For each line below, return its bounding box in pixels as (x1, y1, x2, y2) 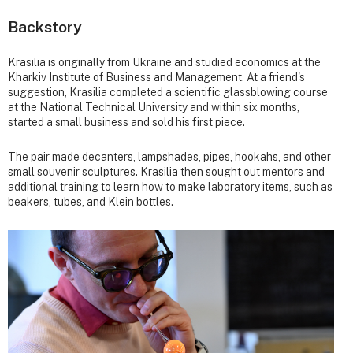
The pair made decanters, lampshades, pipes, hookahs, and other (8, 150, 331, 164)
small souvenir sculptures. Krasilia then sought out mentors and (8, 165, 325, 179)
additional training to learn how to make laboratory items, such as (8, 180, 333, 194)
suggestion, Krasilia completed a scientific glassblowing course (8, 86, 328, 99)
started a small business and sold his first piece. (8, 116, 245, 129)
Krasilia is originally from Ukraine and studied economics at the (8, 56, 321, 69)
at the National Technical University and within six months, (8, 101, 299, 114)
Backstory (8, 17, 82, 36)
